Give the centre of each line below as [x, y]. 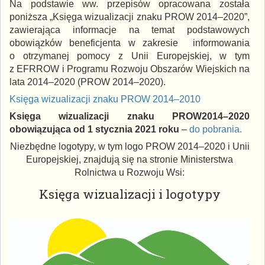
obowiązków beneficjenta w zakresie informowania [130, 43]
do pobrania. [216, 129]
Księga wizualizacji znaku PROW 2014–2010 [105, 99]
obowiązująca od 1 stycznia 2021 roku [94, 129]
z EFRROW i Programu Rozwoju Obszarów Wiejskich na [130, 69]
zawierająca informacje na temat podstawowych [130, 30]
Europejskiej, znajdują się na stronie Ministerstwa [130, 159]
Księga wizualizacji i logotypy [130, 194]
